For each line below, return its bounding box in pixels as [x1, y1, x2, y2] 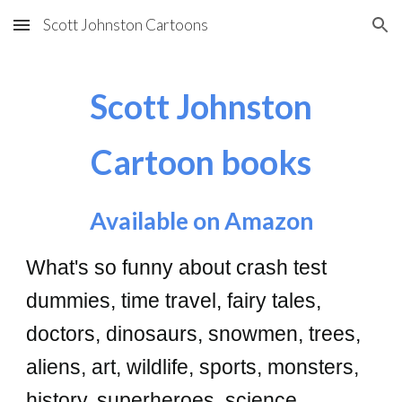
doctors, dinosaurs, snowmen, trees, [26, 322, 362, 345]
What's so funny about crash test [26, 256, 328, 279]
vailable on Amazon [105, 206, 313, 235]
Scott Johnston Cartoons [43, 15, 208, 34]
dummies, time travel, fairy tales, [26, 289, 322, 312]
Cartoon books [91, 142, 311, 182]
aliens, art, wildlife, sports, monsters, [26, 355, 360, 379]
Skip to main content [14, 25, 142, 41]
